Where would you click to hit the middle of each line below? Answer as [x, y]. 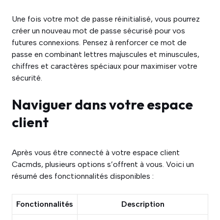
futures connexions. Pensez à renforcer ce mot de [99, 42]
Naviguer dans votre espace [102, 104]
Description [143, 204]
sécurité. [27, 78]
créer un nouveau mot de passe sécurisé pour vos [98, 31]
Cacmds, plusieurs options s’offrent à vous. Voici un [103, 164]
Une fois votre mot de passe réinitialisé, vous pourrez [106, 19]
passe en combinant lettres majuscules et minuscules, [106, 54]
